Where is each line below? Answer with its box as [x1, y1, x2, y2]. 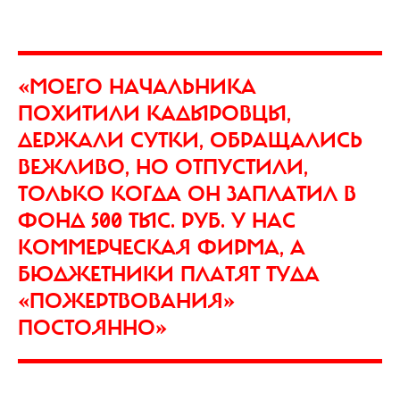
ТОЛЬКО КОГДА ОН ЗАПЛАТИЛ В [18, 179, 356, 207]
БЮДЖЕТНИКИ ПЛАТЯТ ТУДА [18, 260, 320, 287]
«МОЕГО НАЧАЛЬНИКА [18, 72, 256, 100]
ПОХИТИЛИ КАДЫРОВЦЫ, [18, 99, 291, 127]
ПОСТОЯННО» [18, 313, 179, 341]
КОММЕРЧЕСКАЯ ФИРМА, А [18, 233, 305, 261]
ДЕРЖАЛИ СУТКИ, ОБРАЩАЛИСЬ [18, 126, 362, 154]
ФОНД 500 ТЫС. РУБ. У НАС [18, 206, 296, 234]
